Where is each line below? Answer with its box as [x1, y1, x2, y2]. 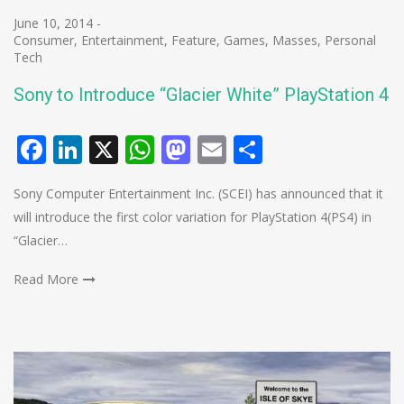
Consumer [14, 32, 74, 50]
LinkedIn [82, 130, 198, 170]
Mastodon [190, 130, 326, 170]
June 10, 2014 [14, 14, 93, 32]
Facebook [46, 130, 173, 170]
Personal [325, 32, 376, 50]
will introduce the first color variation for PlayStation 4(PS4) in [14, 208, 372, 226]
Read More [14, 271, 78, 289]
